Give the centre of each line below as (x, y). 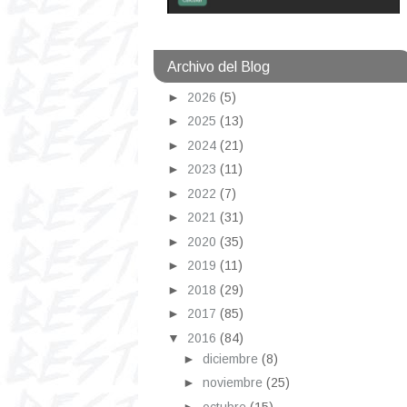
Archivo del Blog (218, 66)
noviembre (234, 383)
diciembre (232, 358)
